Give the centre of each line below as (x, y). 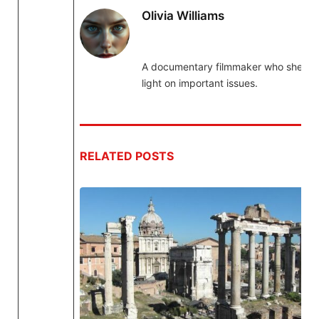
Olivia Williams (183, 16)
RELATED (107, 156)
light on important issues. (199, 83)
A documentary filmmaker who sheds (228, 67)
